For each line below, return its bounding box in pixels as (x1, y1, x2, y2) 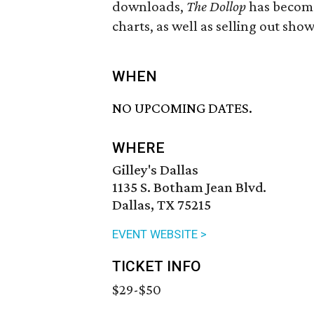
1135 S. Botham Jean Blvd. (112, 179, 266, 196)
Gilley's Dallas (112, 161, 198, 179)
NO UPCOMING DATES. (112, 100, 252, 117)
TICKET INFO (112, 258, 201, 275)
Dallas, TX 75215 (112, 196, 211, 214)
